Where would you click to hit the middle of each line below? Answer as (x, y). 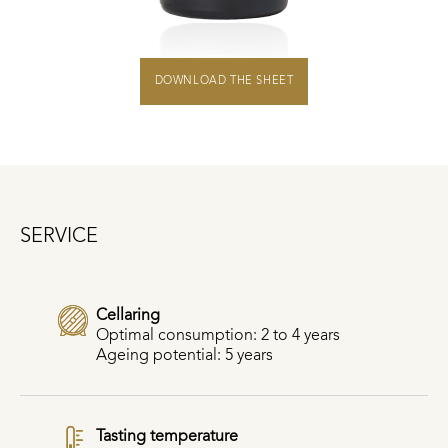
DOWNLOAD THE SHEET (224, 81)
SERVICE (59, 234)
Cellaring (128, 314)
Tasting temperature (167, 435)
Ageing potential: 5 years (184, 354)
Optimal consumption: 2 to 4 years (218, 334)
